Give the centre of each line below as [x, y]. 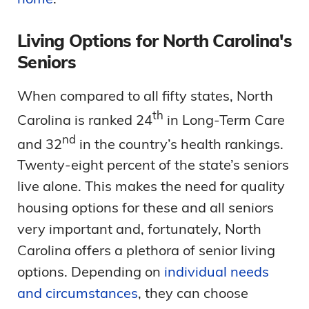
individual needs [217, 272]
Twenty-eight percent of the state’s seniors [153, 165]
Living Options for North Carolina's [154, 40]
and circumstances [78, 293]
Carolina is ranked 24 [85, 119]
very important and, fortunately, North [139, 229]
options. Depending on [91, 272]
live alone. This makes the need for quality [151, 186]
